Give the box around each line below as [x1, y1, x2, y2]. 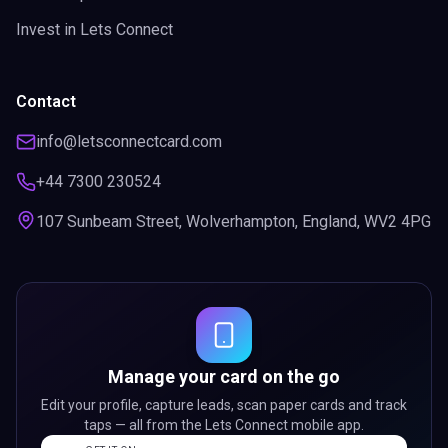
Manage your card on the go [108, 366, 340, 387]
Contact [16, 92, 76, 111]
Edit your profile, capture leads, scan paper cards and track [41, 397, 407, 413]
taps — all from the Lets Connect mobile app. [84, 417, 364, 433]
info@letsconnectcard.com [36, 132, 222, 151]
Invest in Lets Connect [16, 20, 173, 39]
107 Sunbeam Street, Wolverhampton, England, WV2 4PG [36, 212, 431, 231]
